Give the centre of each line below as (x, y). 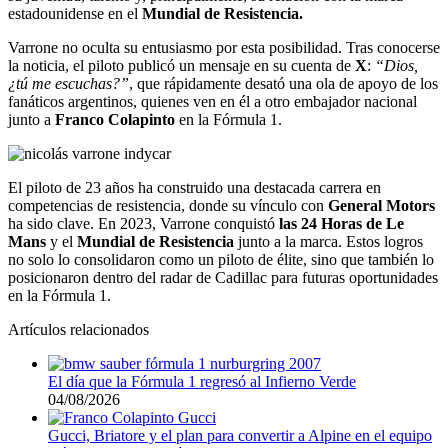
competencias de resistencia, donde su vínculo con (168, 205)
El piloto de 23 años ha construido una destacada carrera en (194, 187)
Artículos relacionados (78, 329)
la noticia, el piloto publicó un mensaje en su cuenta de (181, 65)
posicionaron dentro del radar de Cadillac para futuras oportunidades (223, 277)
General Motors (381, 205)
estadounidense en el (75, 13)
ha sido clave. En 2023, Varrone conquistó (143, 223)
